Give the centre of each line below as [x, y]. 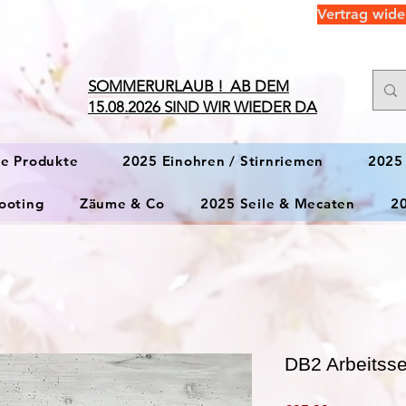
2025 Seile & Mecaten [277, 203]
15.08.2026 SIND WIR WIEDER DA [203, 107]
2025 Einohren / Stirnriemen [223, 161]
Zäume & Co [122, 203]
